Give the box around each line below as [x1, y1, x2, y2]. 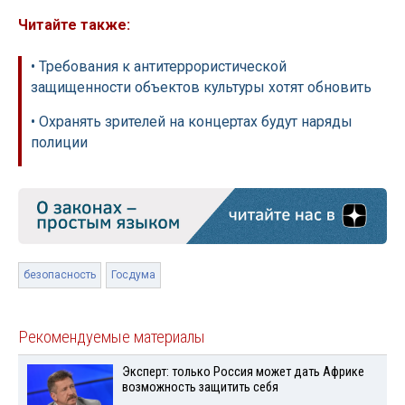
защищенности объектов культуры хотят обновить [31, 78, 372, 96]
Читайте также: [18, 16, 130, 34]
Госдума [111, 268, 155, 282]
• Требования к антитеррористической [31, 57, 287, 75]
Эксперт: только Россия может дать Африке [121, 364, 364, 381]
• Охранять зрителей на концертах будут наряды [31, 112, 353, 130]
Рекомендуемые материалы [18, 327, 205, 348]
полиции [31, 133, 88, 151]
